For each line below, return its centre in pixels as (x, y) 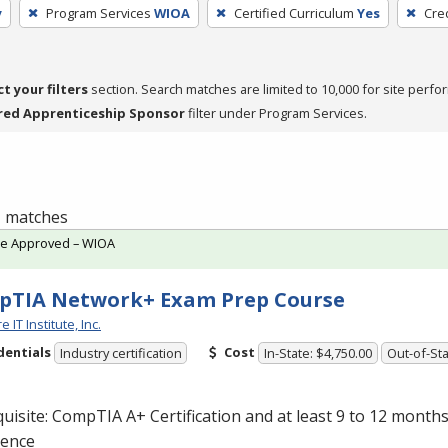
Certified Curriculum (293, 12)
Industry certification (120, 353)
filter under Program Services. (276, 112)
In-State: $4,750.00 (318, 353)
